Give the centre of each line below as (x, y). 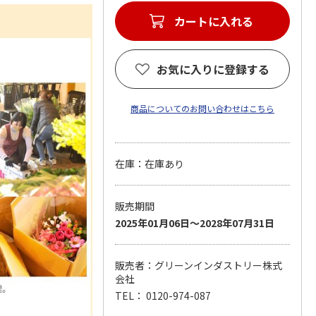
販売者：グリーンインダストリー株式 (198, 265)
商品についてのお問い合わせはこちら (202, 108)
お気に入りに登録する (213, 69)
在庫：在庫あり (149, 164)
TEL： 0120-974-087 (163, 296)
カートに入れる (213, 21)
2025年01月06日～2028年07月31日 (194, 223)
